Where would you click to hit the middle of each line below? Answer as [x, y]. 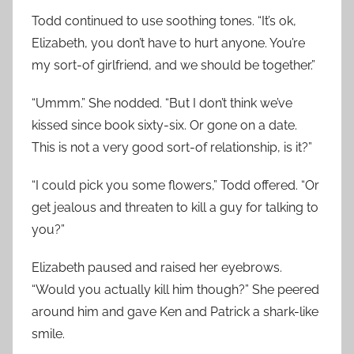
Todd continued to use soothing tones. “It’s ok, [164, 21]
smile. [48, 334]
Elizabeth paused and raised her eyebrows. [157, 267]
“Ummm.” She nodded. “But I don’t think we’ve [162, 103]
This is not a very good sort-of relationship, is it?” [172, 147]
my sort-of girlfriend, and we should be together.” [173, 65]
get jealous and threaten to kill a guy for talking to [175, 207]
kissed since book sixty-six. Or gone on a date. [164, 125]
